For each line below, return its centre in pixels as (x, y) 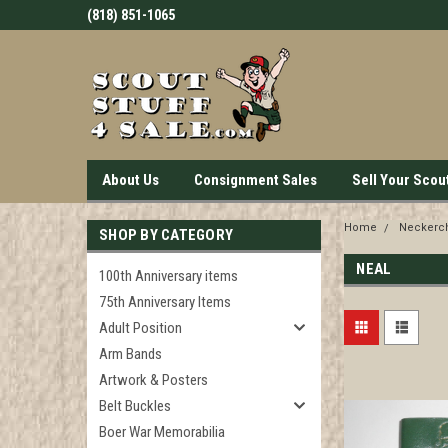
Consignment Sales (255, 180)
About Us (130, 180)
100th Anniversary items (168, 276)
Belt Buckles (135, 406)
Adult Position (140, 328)
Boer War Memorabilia (162, 432)
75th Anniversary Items (165, 302)
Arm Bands (130, 354)
